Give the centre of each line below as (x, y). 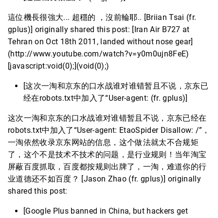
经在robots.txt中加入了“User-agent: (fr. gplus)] (106, 98)
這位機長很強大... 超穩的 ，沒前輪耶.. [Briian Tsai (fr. (102, 17)
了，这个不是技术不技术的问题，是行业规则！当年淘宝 (107, 154)
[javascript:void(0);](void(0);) (59, 66)
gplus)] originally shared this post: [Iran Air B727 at (99, 29)
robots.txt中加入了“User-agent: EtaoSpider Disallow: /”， (109, 130)
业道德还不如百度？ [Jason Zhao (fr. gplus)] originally (104, 179)
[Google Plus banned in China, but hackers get (106, 211)
